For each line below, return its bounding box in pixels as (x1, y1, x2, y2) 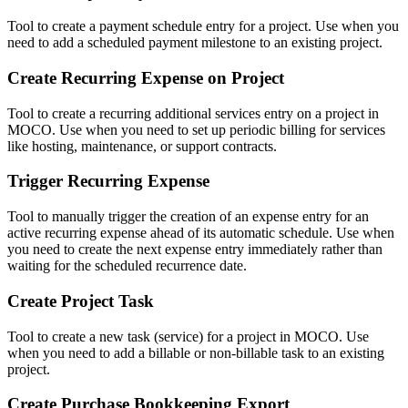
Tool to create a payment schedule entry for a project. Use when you (7, 18, 399, 35)
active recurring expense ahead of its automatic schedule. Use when (7, 225, 394, 241)
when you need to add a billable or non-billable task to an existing (7, 344, 384, 361)
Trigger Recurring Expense (7, 171, 209, 191)
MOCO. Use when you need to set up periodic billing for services (7, 121, 385, 138)
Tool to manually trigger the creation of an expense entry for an (7, 209, 369, 225)
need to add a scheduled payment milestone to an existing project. (7, 35, 382, 51)
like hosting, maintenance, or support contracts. (7, 138, 277, 154)
